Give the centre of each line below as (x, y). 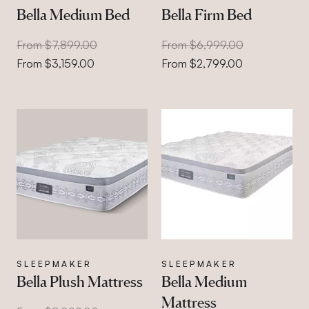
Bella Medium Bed (73, 14)
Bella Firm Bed (206, 14)
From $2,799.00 (202, 63)
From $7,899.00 (57, 44)
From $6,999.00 (202, 44)
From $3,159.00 (56, 63)
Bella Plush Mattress (80, 281)
